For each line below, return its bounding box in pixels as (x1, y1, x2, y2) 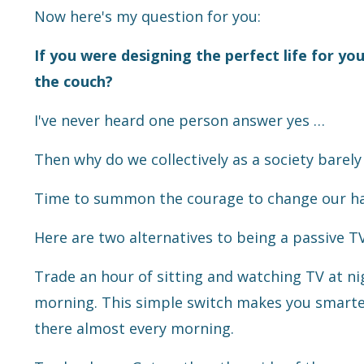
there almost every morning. (34, 318, 234, 339)
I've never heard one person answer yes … (34, 110, 325, 131)
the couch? (34, 71, 113, 92)
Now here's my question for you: (34, 6, 261, 27)
